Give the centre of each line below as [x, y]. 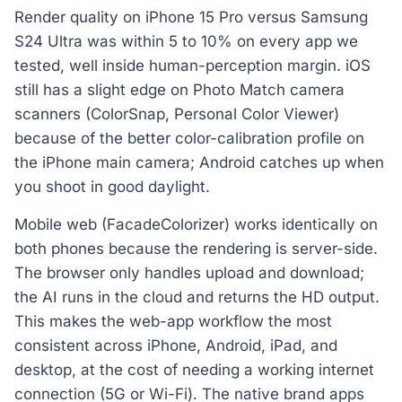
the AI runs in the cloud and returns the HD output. [197, 297]
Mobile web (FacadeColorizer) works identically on [196, 224]
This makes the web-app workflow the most [173, 321]
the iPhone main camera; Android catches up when [199, 163]
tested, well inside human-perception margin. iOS [192, 66]
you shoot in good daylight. [112, 187]
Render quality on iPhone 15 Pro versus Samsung [191, 17]
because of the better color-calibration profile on [189, 139]
